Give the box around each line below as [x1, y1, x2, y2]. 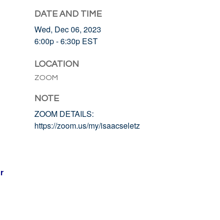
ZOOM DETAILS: [34, 108, 94, 119]
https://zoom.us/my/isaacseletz [34, 120, 140, 131]
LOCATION [34, 59, 79, 69]
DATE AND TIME [34, 9, 102, 19]
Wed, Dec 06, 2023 [34, 24, 101, 35]
